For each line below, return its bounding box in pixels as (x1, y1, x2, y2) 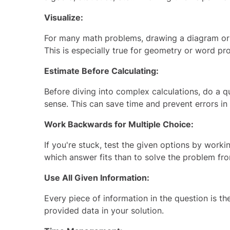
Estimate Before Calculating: (44, 66, 159, 76)
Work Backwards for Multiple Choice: (44, 119, 194, 129)
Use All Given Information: (44, 172, 149, 183)
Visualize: (44, 12, 83, 23)
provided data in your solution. (44, 205, 164, 216)
